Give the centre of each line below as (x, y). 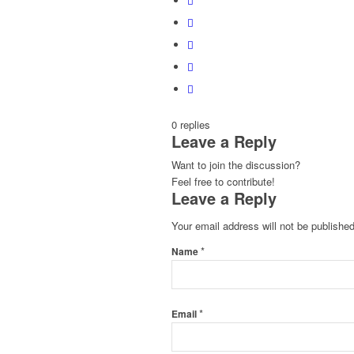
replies (195, 125)
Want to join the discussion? (236, 165)
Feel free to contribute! (223, 182)
